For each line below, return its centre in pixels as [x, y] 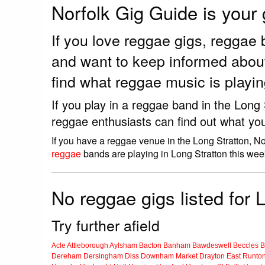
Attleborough [88, 246]
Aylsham [123, 246]
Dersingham [103, 256]
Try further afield [106, 225]
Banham [177, 246]
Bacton [150, 246]
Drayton [212, 256]
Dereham [67, 256]
